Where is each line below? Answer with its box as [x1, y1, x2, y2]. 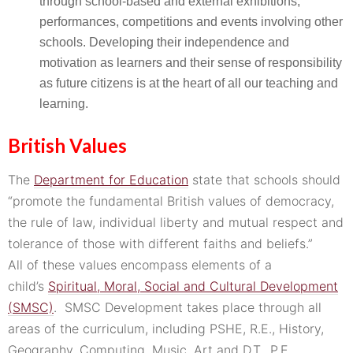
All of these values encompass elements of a [8, 257, 272, 273]
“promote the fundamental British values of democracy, [8, 193, 334, 209]
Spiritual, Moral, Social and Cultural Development [48, 278, 338, 294]
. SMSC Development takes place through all [54, 299, 321, 315]
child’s [8, 278, 48, 294]
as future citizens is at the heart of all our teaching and [39, 76, 338, 90]
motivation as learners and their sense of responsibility [39, 56, 342, 69]
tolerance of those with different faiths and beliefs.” [8, 236, 313, 251]
